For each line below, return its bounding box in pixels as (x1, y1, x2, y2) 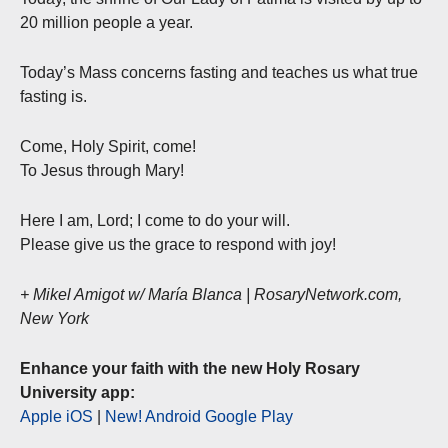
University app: (20, 383, 135, 401)
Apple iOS (20, 407, 93, 425)
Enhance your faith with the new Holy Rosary (20, 359, 360, 377)
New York (20, 309, 89, 327)
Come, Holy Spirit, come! (20, 137, 196, 155)
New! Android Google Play (105, 407, 293, 425)
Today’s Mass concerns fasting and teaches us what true (20, 63, 418, 81)
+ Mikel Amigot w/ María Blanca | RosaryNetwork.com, (20, 285, 402, 303)
